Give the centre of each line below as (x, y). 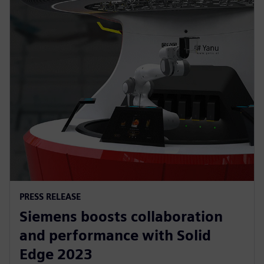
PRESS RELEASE (50, 196)
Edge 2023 (56, 254)
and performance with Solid (115, 235)
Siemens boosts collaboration (121, 216)
